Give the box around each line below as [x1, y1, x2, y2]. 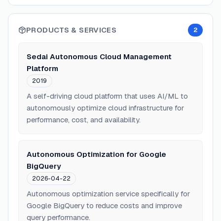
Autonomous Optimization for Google [27, 149, 166, 159]
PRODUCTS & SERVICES [26, 25, 117, 35]
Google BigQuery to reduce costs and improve [27, 201, 182, 210]
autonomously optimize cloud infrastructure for [27, 103, 184, 112]
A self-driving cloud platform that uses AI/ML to [27, 91, 188, 101]
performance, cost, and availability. [27, 115, 141, 124]
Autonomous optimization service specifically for [27, 189, 190, 198]
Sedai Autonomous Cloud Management [27, 52, 172, 61]
